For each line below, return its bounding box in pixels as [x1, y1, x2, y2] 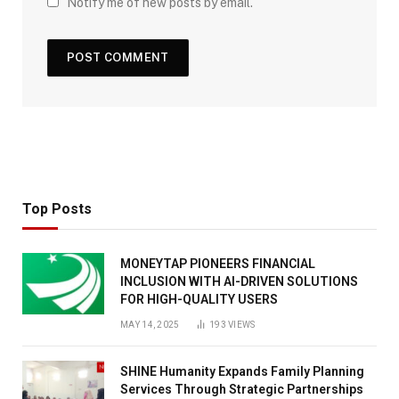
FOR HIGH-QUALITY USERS [120, 291, 278, 306]
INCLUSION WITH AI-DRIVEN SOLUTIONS [120, 273, 358, 289]
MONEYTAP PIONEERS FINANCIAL [120, 256, 315, 271]
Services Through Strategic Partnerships [120, 381, 363, 396]
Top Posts [22, 199, 92, 217]
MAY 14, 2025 [120, 319, 180, 330]
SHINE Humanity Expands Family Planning [120, 363, 364, 379]
